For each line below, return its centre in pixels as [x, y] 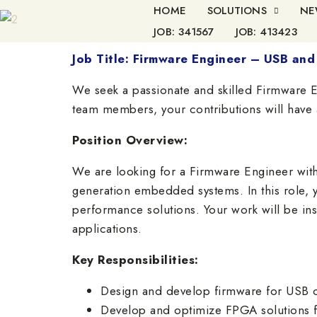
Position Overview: [130, 140]
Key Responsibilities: [136, 260]
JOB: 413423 [266, 31]
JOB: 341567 [184, 31]
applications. [107, 229]
